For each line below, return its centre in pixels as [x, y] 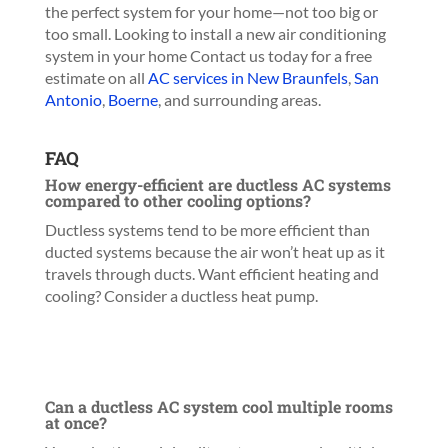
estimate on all [96, 77]
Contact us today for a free [280, 55]
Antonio [73, 99]
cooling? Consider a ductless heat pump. [181, 295]
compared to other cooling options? [177, 200]
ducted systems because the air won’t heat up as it [214, 251]
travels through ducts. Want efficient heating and [211, 273]
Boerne [132, 99]
